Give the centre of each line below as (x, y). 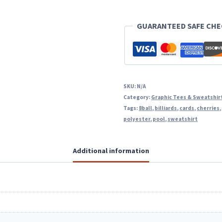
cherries (208, 108)
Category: (138, 97)
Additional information (111, 151)
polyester (137, 119)
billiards (166, 108)
